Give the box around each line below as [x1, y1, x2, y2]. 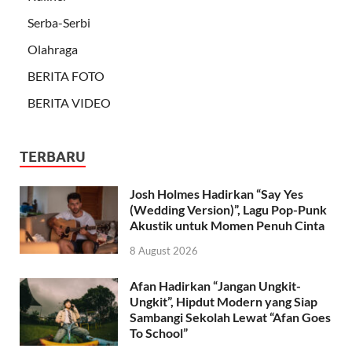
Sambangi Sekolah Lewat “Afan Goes [130, 310, 331, 325]
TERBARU [20, 148, 86, 166]
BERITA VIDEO [27, 95, 111, 111]
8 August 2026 [130, 244, 198, 258]
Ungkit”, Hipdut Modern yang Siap [130, 294, 317, 310]
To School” [130, 325, 188, 341]
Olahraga [27, 42, 78, 57]
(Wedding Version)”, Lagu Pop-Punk [130, 202, 327, 218]
